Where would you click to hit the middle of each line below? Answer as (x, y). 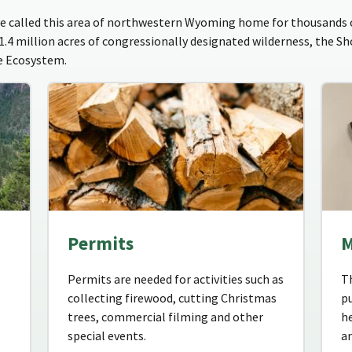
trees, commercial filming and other (165, 317)
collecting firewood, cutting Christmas (172, 298)
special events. (107, 336)
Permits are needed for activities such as (176, 279)
